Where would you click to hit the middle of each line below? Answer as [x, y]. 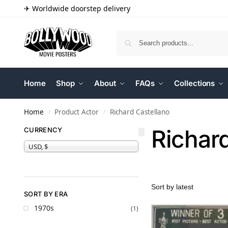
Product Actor [77, 112]
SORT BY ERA [46, 194]
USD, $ [38, 146]
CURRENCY [43, 130]
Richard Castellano [139, 112]
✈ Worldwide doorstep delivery [77, 8]
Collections [195, 83]
